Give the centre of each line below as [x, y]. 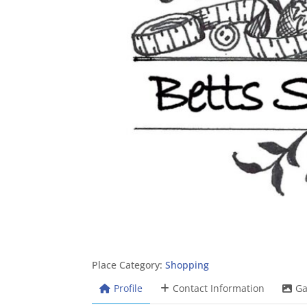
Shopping [187, 265]
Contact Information [219, 288]
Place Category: [129, 265]
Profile [128, 288]
